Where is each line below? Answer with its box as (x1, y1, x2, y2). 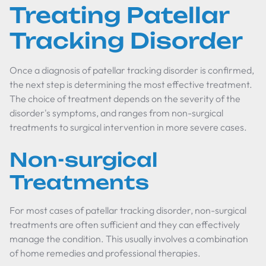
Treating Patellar (9, 2, 229, 28)
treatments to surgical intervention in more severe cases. (9, 121, 247, 133)
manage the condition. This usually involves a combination (9, 233, 248, 245)
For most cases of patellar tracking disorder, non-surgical (9, 204, 246, 216)
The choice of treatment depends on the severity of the (9, 93, 240, 104)
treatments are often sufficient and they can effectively (9, 218, 240, 230)
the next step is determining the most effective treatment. (9, 78, 252, 90)
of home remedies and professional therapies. (9, 247, 201, 259)
